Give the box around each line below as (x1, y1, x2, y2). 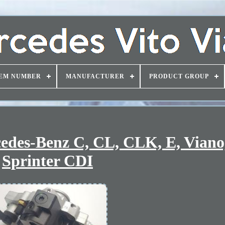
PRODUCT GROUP (149, 73, 209, 80)
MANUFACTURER (65, 73, 125, 80)
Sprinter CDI (2, 152, 93, 170)
